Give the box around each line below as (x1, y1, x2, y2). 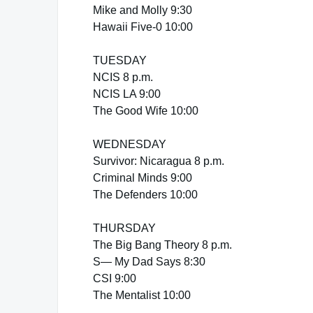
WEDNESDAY (93, 138, 166, 150)
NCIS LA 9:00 (93, 88, 161, 100)
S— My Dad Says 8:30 (93, 256, 205, 268)
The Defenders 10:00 (93, 189, 198, 201)
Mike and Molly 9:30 (93, 4, 192, 16)
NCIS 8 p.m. (93, 71, 153, 83)
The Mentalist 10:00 (93, 289, 191, 301)
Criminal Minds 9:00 (93, 172, 192, 184)
